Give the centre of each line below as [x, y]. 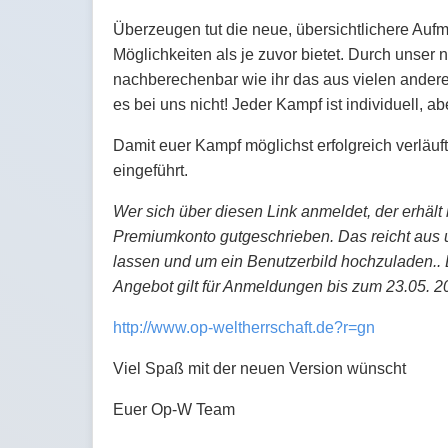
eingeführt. [150, 171]
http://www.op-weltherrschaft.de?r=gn [244, 328]
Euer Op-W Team [174, 410]
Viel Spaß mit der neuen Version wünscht [259, 369]
